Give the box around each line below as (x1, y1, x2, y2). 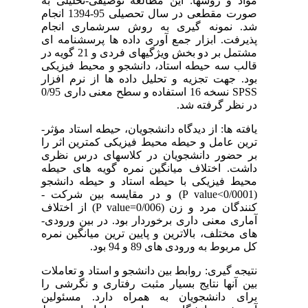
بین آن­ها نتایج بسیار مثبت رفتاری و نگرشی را (49, 277, 265, 289)
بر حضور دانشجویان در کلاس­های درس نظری (49, 148, 265, 161)
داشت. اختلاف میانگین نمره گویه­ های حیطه (49, 162, 265, 174)
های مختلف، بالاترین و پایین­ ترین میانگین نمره (49, 227, 265, 239)
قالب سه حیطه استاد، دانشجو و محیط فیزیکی (49, 59, 265, 71)
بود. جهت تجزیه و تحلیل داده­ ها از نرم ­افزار (49, 72, 265, 85)
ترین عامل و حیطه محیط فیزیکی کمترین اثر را (49, 135, 265, 148)
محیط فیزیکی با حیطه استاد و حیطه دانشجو (49, 175, 265, 187)
